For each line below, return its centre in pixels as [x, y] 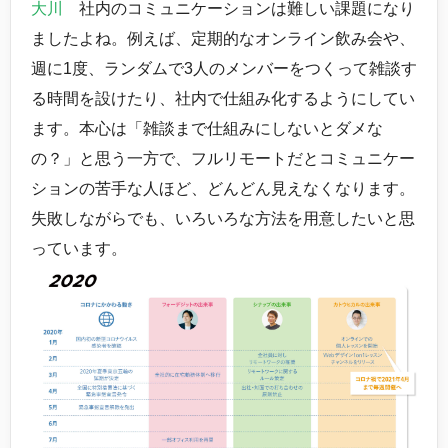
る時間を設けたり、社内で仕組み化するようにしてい [223, 98]
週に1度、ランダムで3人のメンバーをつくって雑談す [224, 68]
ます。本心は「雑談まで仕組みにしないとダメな [207, 128]
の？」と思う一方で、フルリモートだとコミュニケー [223, 158]
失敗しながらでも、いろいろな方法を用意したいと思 [223, 218]
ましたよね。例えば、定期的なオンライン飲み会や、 [223, 38]
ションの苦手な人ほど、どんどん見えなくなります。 [223, 188]
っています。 [79, 248]
